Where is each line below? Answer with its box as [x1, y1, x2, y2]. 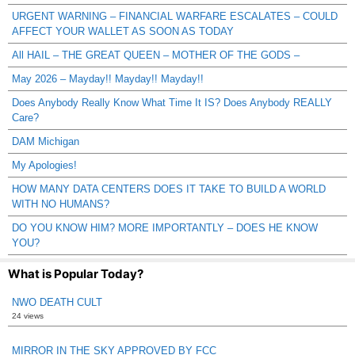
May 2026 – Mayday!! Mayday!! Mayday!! [12, 72, 204, 85]
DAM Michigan [12, 135, 79, 147]
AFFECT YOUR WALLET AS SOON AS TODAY [12, 25, 234, 37]
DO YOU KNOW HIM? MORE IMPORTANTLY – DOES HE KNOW [12, 221, 318, 234]
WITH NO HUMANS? [12, 197, 109, 210]
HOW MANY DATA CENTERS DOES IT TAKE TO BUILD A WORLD [12, 182, 326, 195]
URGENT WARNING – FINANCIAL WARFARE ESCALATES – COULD [12, 10, 338, 22]
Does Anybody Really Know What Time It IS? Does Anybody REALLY [12, 96, 332, 109]
